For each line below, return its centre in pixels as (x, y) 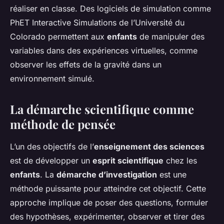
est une (172, 175)
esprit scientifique (128, 161)
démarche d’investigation (107, 175)
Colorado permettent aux (58, 37)
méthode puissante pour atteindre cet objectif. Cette (108, 189)
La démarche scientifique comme (102, 109)
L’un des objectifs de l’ (52, 147)
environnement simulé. (52, 79)
